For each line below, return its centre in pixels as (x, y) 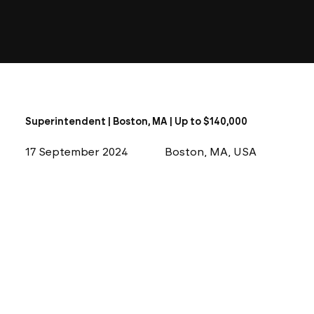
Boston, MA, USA (211, 152)
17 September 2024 (76, 151)
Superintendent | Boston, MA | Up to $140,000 (136, 121)
